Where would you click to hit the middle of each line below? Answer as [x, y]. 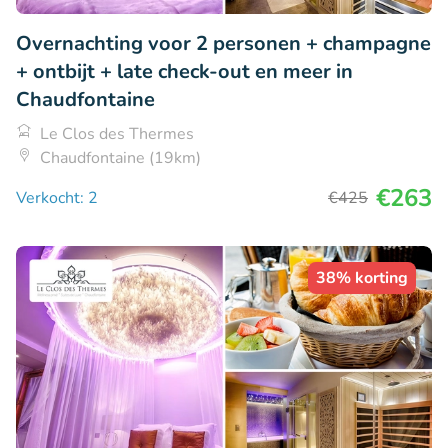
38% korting [362, 277]
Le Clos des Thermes [117, 133]
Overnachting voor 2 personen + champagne [223, 43]
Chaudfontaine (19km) [120, 157]
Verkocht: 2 [57, 197]
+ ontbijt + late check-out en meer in [184, 71]
